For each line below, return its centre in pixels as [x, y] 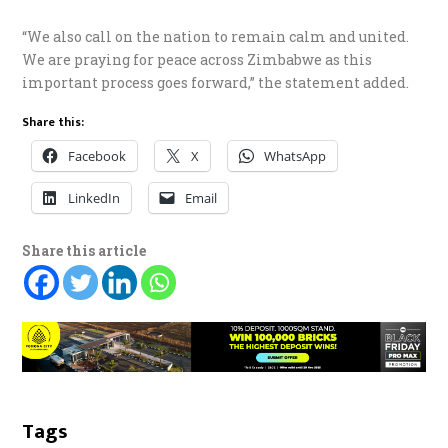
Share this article [84, 250]
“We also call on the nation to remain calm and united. [216, 36]
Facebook [97, 155]
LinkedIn [94, 197]
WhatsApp [295, 155]
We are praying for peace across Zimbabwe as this [197, 59]
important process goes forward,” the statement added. [216, 82]
